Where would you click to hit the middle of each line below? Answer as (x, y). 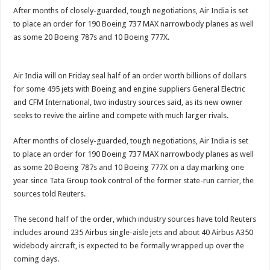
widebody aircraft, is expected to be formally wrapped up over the (129, 246)
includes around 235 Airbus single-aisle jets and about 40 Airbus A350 (133, 232)
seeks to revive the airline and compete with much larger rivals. (121, 115)
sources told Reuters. (50, 194)
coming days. (36, 259)
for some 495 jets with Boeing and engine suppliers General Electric (130, 89)
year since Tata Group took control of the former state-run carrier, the (134, 181)
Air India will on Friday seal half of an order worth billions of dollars (130, 76)
